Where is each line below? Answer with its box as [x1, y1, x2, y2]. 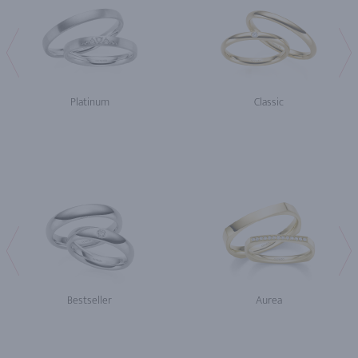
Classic [253, 92, 284, 111]
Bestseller [67, 290, 112, 309]
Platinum [70, 92, 109, 111]
